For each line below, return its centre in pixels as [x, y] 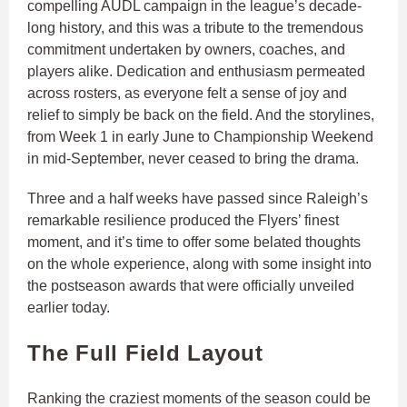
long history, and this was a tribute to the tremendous [195, 28]
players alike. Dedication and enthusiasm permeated [196, 72]
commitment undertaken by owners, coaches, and [186, 50]
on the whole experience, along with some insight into [199, 264]
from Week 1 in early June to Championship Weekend [200, 137]
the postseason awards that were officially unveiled [191, 286]
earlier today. [69, 308]
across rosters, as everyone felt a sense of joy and [187, 94]
